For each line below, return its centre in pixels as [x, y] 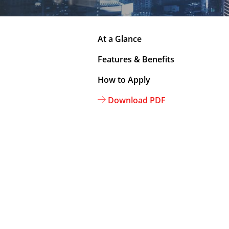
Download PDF [137, 100]
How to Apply [124, 80]
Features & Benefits [136, 59]
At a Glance [120, 39]
